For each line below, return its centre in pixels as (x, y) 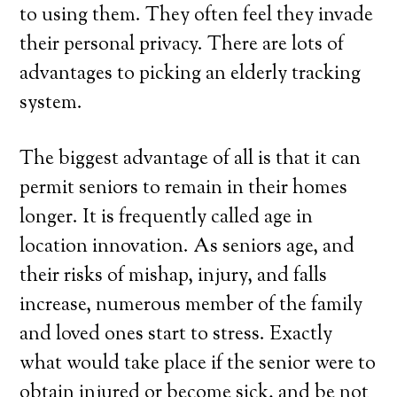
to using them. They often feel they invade (197, 16)
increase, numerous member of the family (191, 306)
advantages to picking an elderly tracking (191, 74)
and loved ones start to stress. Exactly (176, 335)
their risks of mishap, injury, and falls (174, 276)
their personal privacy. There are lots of (182, 45)
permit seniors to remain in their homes (184, 189)
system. (51, 104)
